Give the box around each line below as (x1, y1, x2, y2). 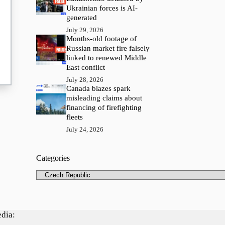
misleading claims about (66, 94, 143, 102)
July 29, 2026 (66, 26, 104, 34)
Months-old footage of (66, 35, 137, 43)
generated (66, 14, 97, 22)
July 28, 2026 (66, 76, 104, 84)
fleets (66, 113, 83, 122)
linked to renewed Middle (66, 54, 147, 62)
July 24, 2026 (66, 126, 104, 134)
